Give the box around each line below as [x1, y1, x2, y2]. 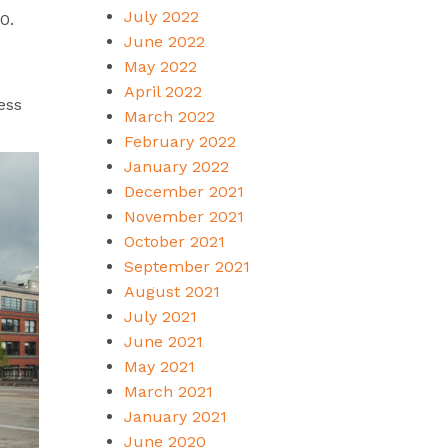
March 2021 [123, 381, 213, 401]
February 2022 [123, 131, 236, 151]
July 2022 [123, 6, 199, 26]
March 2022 [123, 106, 215, 126]
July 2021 [123, 306, 197, 326]
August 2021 [123, 281, 220, 301]
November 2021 [123, 206, 244, 226]
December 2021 [123, 181, 244, 201]
